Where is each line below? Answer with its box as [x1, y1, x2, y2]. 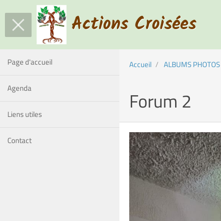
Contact [7, 135, 32, 146]
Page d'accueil [7, 56, 52, 68]
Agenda [7, 82, 32, 94]
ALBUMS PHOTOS [163, 59, 220, 70]
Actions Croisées [71, 11, 196, 38]
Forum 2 [129, 87, 191, 114]
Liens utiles [7, 109, 42, 120]
